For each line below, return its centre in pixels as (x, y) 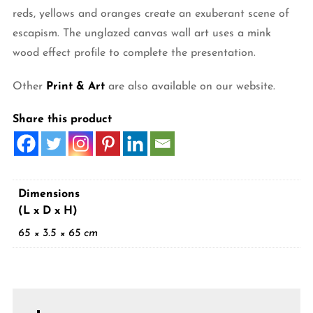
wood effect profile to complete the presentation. (134, 53)
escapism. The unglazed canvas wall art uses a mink (141, 33)
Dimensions (49, 194)
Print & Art (75, 86)
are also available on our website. (190, 86)
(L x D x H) (48, 211)
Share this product (62, 119)
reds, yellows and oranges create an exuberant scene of (151, 14)
